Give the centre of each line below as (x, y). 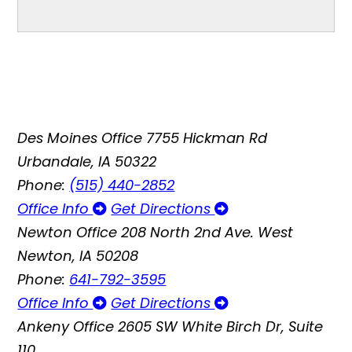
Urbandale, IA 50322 (87, 161)
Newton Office (68, 232)
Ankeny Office (66, 326)
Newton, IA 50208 (78, 255)
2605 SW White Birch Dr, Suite (221, 326)
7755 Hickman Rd (207, 137)
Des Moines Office (80, 137)
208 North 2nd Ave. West (207, 232)
